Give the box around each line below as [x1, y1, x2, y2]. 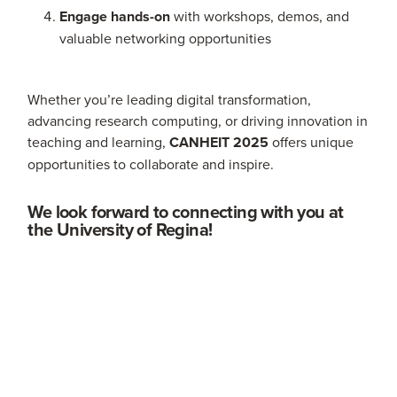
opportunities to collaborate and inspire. [27, 154, 275, 175]
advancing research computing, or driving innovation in [27, 111, 369, 131]
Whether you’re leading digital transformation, [27, 90, 312, 110]
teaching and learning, [27, 132, 170, 152]
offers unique [269, 132, 354, 152]
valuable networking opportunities [58, 28, 271, 49]
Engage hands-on [58, 6, 170, 27]
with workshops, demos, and [169, 6, 349, 27]
